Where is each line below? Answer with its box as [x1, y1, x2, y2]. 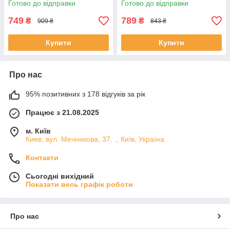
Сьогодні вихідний [26, 172, 94, 181]
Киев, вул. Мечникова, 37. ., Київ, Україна [26, 135, 164, 144]
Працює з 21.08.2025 [26, 108, 99, 117]
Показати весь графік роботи [26, 180, 133, 189]
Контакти [26, 154, 59, 162]
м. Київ [26, 127, 51, 136]
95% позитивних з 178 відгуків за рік [26, 90, 145, 99]
